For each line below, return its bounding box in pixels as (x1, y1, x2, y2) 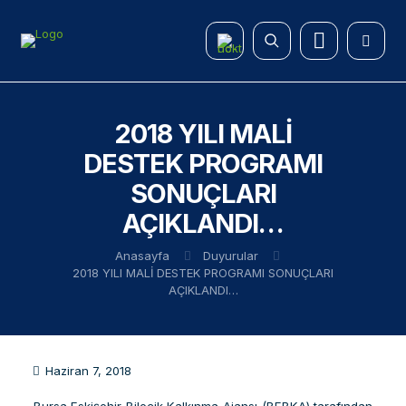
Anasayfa (114, 248, 169, 263)
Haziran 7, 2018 (45, 363, 131, 378)
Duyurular (202, 248, 258, 263)
